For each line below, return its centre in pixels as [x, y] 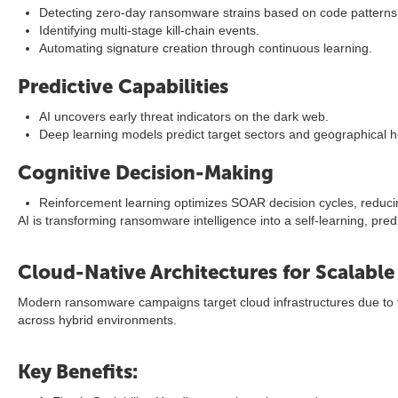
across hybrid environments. [97, 320]
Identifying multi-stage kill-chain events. [149, 30]
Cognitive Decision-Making [146, 173]
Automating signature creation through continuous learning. [206, 48]
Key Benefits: [78, 372]
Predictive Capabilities [123, 87]
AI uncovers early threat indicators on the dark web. [184, 116]
